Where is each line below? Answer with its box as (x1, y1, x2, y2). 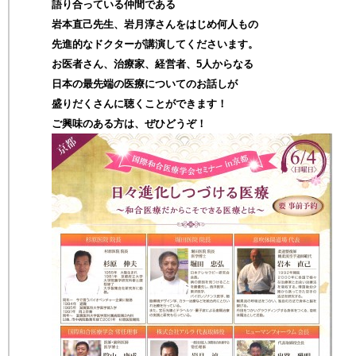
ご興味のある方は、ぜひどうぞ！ (52, 118, 207, 130)
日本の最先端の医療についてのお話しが (52, 78, 238, 90)
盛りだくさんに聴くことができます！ (52, 98, 227, 110)
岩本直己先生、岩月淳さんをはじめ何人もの (52, 18, 258, 30)
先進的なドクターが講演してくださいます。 (52, 38, 258, 50)
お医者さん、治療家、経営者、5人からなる (52, 58, 253, 70)
